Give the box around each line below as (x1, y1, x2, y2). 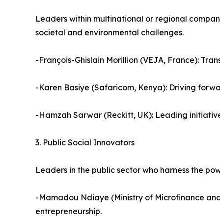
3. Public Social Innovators (35, 137, 135, 148)
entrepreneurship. (35, 206, 102, 217)
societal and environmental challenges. (35, 27, 184, 38)
